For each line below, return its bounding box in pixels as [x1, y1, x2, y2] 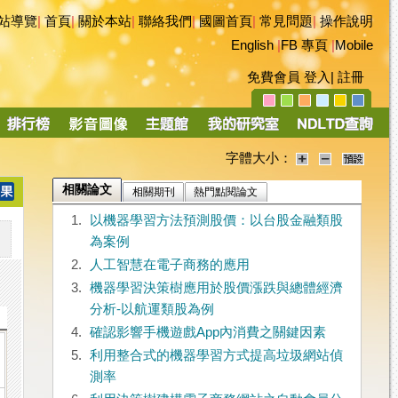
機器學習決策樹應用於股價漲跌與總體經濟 [89, 281, 343, 296]
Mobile [335, 38, 373, 52]
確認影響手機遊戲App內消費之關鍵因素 [89, 325, 326, 340]
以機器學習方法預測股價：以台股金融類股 [89, 213, 343, 228]
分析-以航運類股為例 [89, 302, 214, 317]
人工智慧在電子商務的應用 [89, 258, 250, 273]
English [231, 38, 274, 52]
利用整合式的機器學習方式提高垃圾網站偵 [89, 348, 343, 363]
